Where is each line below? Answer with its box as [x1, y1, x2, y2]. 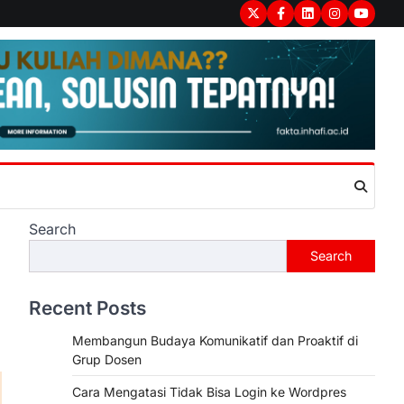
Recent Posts [29, 297, 146, 319]
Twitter [252, 14, 294, 30]
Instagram [333, 14, 394, 30]
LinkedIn [306, 14, 357, 30]
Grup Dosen [72, 352, 142, 367]
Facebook [279, 14, 340, 30]
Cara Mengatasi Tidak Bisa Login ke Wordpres [72, 384, 346, 399]
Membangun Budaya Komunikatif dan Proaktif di [72, 333, 358, 348]
